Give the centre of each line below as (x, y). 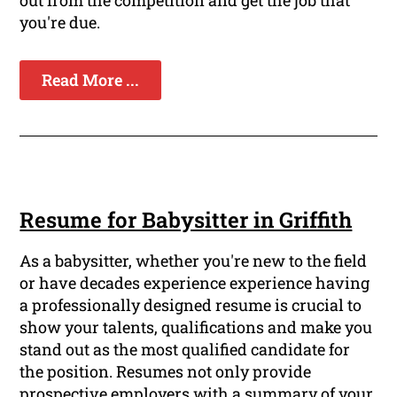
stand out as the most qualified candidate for (185, 350)
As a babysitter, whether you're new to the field (194, 261)
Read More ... (91, 80)
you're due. (60, 23)
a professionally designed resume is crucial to (191, 305)
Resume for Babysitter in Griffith (186, 220)
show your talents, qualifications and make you (196, 327)
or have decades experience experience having (195, 283)
